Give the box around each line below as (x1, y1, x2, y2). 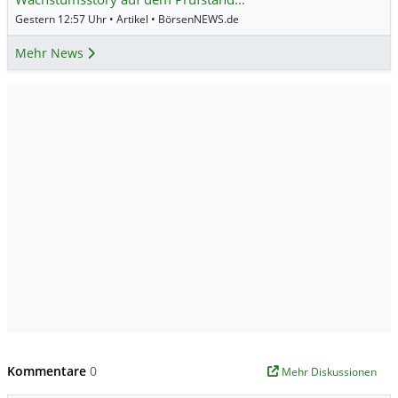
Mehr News (15, 44, 87, 61)
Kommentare (7, 362, 90, 379)
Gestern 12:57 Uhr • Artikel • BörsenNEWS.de (15, 11, 239, 27)
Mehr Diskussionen (282, 363, 377, 379)
